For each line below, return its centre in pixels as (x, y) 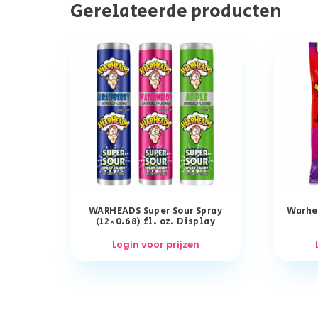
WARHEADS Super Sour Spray (155, 211)
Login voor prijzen (155, 244)
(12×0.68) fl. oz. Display (155, 221)
